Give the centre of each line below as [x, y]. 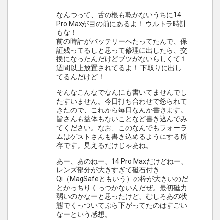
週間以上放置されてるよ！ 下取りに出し [119, 68]
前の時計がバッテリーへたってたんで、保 [122, 41]
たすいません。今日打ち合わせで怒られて [122, 101]
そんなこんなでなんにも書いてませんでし [122, 93]
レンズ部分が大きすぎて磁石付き [108, 170]
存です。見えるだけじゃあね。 [105, 146]
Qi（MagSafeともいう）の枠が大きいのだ [122, 179]
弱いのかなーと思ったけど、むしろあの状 [122, 197]
